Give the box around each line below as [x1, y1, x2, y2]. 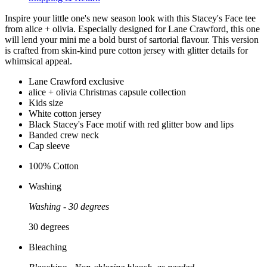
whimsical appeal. [5, 55, 72, 66]
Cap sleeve [29, 140, 70, 151]
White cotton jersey [29, 108, 101, 119]
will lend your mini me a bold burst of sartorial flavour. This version [5, 34, 259, 45]
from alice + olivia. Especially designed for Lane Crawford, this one [5, 23, 260, 34]
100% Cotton [29, 160, 79, 171]
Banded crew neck [29, 129, 99, 140]
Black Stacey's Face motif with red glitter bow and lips [29, 119, 234, 129]
